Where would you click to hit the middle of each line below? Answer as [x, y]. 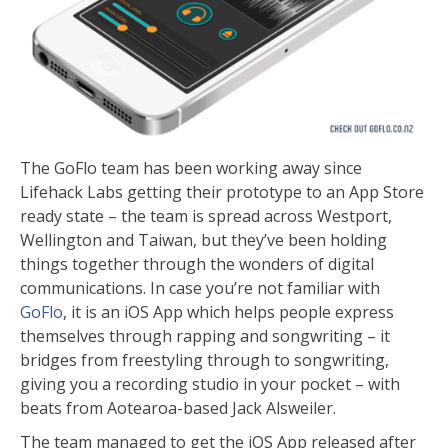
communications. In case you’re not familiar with [200, 288]
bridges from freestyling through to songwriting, [204, 360]
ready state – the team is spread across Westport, [206, 216]
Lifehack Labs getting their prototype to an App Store [222, 192]
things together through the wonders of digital [197, 264]
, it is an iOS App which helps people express [228, 312]
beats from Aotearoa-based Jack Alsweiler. [178, 408]
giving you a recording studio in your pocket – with [210, 384]
